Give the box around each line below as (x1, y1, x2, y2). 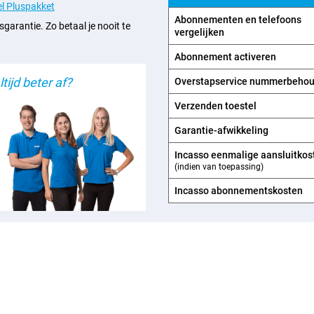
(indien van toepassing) (175, 162, 264, 172)
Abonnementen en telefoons (175, 14, 301, 25)
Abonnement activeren (175, 51, 276, 62)
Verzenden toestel (175, 100, 257, 111)
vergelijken (175, 27, 224, 38)
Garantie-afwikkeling (175, 125, 268, 136)
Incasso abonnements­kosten (175, 185, 303, 196)
